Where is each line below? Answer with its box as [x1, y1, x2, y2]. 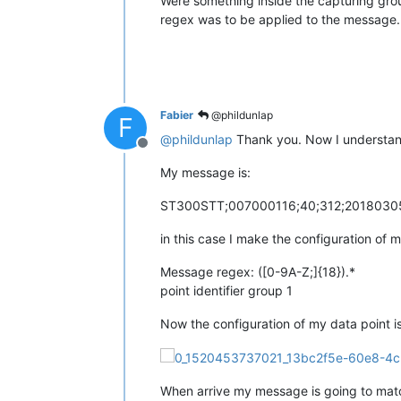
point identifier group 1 [160, 282, 293, 298]
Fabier [160, 107, 193, 122]
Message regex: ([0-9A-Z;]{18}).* [160, 263, 355, 279]
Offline [141, 142, 186, 161]
